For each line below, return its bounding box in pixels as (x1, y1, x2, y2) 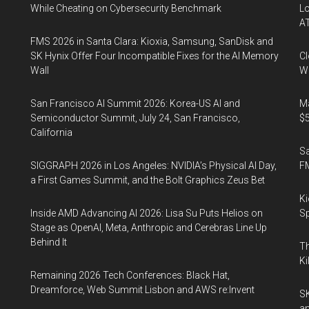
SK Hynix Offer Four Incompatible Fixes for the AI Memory (30, 50, 279, 62)
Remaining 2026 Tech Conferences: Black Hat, (30, 270, 230, 281)
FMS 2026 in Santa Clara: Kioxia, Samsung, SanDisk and (30, 36, 273, 48)
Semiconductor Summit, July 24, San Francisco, (30, 112, 240, 124)
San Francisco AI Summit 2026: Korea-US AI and (30, 98, 240, 110)
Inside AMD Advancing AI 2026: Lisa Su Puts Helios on (30, 208, 263, 219)
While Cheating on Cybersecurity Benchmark (30, 3, 221, 14)
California (30, 127, 72, 139)
